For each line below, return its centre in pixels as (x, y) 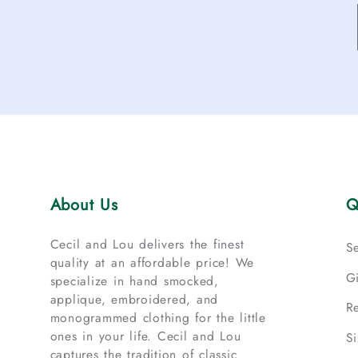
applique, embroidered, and (134, 300)
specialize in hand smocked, (134, 281)
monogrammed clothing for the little (158, 318)
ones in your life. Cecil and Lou (145, 336)
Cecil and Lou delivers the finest (147, 245)
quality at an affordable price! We (152, 263)
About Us (84, 205)
